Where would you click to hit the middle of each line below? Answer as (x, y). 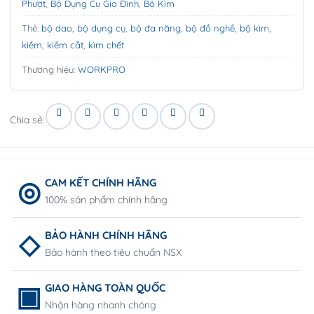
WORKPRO (102, 69)
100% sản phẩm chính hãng (106, 200)
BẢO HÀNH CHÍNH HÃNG (106, 235)
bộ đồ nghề (210, 28)
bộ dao (57, 28)
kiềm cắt (65, 45)
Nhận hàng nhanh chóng (101, 305)
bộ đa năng (156, 28)
